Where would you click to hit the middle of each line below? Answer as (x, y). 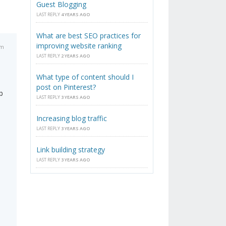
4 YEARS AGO (76, 15)
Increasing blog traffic (72, 119)
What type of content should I (85, 77)
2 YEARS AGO (76, 56)
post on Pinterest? (66, 87)
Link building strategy (71, 150)
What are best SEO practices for (89, 36)
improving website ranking (79, 46)
